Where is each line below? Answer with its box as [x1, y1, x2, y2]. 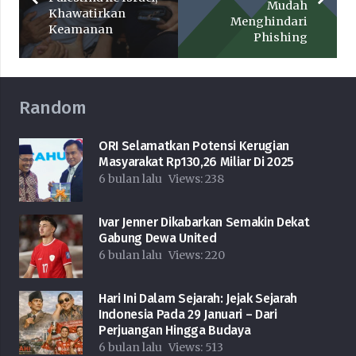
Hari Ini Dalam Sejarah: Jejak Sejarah [99, 291, 298, 307]
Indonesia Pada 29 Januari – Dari [99, 307, 277, 323]
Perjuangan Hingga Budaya [99, 323, 251, 339]
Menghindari [230, 14, 308, 29]
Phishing [253, 30, 308, 45]
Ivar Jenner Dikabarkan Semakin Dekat [99, 215, 310, 230]
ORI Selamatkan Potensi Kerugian [99, 138, 290, 154]
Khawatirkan [48, 6, 126, 21]
